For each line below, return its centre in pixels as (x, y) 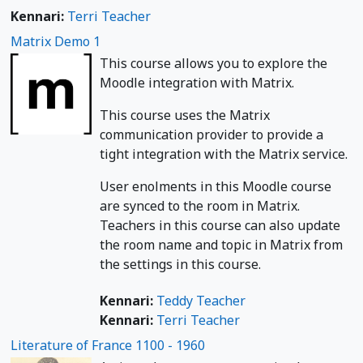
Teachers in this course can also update (220, 225)
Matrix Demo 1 (56, 41)
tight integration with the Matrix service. (224, 154)
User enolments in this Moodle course (216, 186)
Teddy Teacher (201, 300)
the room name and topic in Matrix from (221, 244)
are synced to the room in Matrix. (200, 205)
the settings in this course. (180, 264)
